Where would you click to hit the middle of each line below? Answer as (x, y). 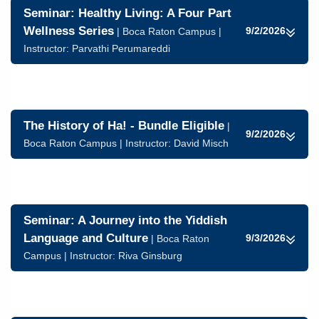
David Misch (201, 143)
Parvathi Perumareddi (121, 48)
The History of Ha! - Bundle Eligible (124, 126)
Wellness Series (69, 31)
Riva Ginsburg (150, 256)
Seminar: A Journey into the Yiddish (125, 220)
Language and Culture (86, 238)
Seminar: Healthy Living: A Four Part (127, 13)
